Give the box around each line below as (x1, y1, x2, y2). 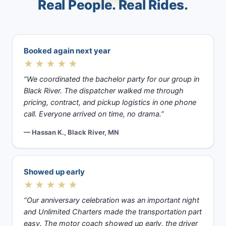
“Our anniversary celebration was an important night (24, 196, 199, 205)
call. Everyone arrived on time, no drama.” (24, 109, 164, 119)
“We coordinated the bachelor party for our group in (24, 75, 199, 84)
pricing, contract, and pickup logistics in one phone (24, 98, 196, 107)
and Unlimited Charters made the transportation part (24, 207, 202, 216)
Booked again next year (24, 46, 110, 55)
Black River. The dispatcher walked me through (24, 86, 184, 95)
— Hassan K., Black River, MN (24, 128, 119, 136)
